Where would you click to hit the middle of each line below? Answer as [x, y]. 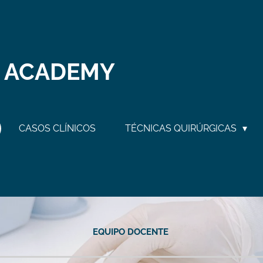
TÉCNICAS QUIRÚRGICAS [182, 128]
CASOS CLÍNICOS [57, 128]
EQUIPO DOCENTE [131, 232]
